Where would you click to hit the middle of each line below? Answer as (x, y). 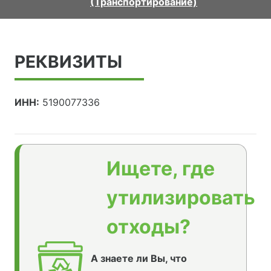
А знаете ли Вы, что (139, 258)
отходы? (149, 226)
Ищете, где (161, 168)
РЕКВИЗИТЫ (68, 61)
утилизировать (181, 197)
